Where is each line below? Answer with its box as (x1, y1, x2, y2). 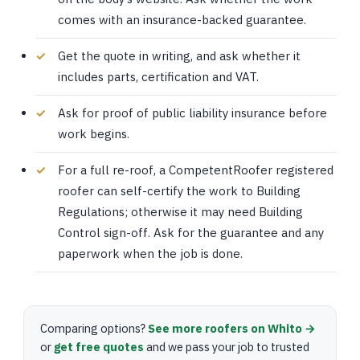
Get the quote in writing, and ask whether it (58, 48, 301, 63)
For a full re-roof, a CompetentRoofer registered (58, 162, 334, 178)
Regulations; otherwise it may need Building (58, 204, 304, 219)
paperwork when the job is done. (58, 246, 243, 261)
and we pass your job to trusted (144, 339, 310, 354)
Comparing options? (40, 321, 149, 336)
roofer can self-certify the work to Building (58, 183, 301, 198)
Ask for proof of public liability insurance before (58, 105, 328, 121)
